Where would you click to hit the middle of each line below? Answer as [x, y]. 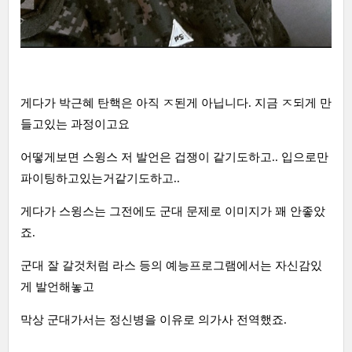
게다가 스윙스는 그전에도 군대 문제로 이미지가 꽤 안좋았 [173, 212]
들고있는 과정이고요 [75, 125]
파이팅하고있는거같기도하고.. [100, 179]
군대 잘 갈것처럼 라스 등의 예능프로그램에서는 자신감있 [171, 266]
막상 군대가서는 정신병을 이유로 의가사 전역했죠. [154, 320]
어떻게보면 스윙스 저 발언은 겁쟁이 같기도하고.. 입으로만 [174, 158]
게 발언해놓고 [57, 287]
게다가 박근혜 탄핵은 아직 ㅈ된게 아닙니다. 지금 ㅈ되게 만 [176, 103]
